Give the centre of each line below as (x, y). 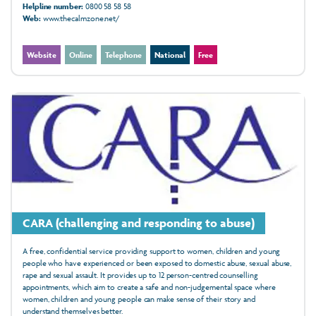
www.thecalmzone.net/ (80, 18)
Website (42, 55)
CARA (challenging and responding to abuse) (139, 223)
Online (81, 55)
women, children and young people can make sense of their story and (139, 299)
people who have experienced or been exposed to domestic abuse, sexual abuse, (157, 263)
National (170, 55)
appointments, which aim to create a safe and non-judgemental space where (149, 287)
